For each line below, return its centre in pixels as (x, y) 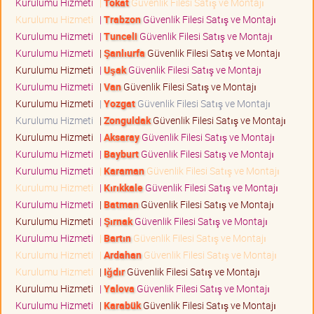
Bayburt (121, 154)
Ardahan (123, 255)
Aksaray (122, 137)
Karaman (124, 171)
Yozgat (120, 104)
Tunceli (121, 36)
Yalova (119, 289)
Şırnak (118, 221)
